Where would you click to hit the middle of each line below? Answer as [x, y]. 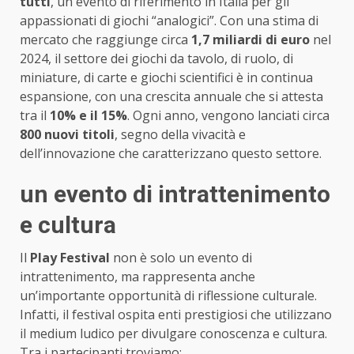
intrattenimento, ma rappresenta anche [137, 277]
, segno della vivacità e [180, 135]
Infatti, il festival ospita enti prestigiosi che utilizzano [176, 315]
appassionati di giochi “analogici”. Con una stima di [169, 21]
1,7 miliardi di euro [250, 40]
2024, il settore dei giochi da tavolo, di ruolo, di [156, 59]
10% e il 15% [88, 116]
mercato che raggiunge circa [105, 40]
